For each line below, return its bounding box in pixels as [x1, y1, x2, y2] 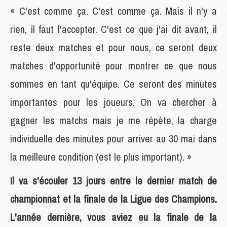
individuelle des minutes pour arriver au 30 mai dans [10, 131, 217, 145]
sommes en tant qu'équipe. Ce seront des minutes [10, 77, 217, 91]
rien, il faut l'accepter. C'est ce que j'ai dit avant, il [10, 22, 217, 36]
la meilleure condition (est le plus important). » [10, 149, 192, 164]
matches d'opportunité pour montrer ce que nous [10, 58, 217, 72]
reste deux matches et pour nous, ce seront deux [10, 40, 217, 54]
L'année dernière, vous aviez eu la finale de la [10, 210, 217, 224]
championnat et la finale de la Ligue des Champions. [10, 192, 217, 206]
